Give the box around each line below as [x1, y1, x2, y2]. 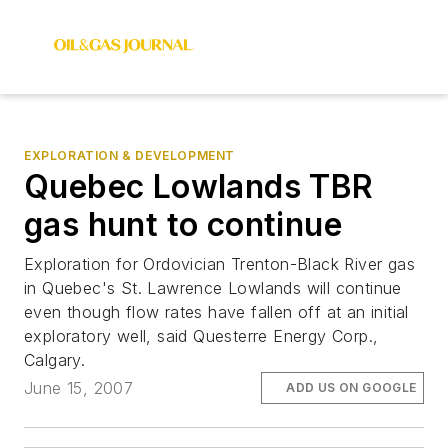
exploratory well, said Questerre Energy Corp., [24, 326, 379, 346]
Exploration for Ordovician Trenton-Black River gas [24, 254, 415, 274]
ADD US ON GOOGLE [286, 380, 417, 396]
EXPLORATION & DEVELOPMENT [24, 148, 235, 163]
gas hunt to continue [24, 205, 342, 244]
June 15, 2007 [24, 378, 134, 399]
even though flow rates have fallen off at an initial [24, 302, 409, 322]
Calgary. [24, 350, 86, 370]
